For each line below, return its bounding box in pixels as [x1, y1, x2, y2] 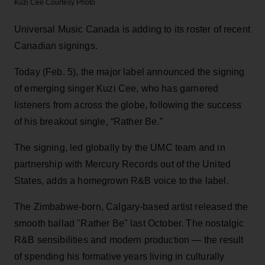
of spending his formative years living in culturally [14, 251, 225, 261]
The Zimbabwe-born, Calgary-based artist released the [14, 201, 248, 212]
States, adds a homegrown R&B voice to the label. [14, 175, 229, 186]
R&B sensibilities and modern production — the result [14, 234, 244, 245]
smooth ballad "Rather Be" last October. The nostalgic [14, 218, 244, 228]
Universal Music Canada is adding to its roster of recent [14, 24, 250, 34]
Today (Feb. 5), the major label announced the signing [14, 66, 245, 77]
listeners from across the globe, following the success [14, 99, 242, 110]
